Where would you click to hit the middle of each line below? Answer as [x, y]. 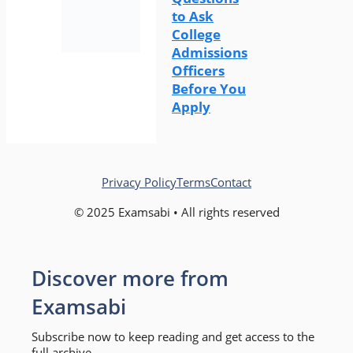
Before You [209, 88]
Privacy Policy [139, 182]
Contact [231, 182]
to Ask [193, 16]
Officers [198, 70]
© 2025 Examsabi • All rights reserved [176, 212]
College [196, 34]
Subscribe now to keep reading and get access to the [173, 336]
